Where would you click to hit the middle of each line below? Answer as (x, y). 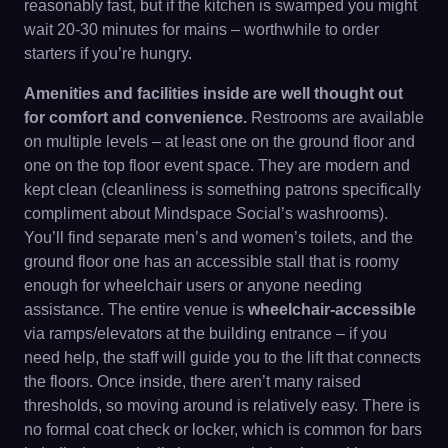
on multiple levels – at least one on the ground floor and (219, 141)
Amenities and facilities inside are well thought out (213, 93)
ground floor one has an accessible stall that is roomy (211, 261)
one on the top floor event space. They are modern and (217, 165)
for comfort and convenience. (135, 117)
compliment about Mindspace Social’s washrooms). (206, 213)
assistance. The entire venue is (136, 309)
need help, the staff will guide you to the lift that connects (222, 357)
